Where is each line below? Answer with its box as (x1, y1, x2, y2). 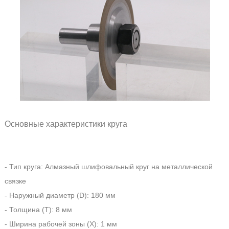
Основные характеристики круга (4, 119, 223, 128)
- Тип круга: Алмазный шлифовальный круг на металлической (4, 162, 213, 171)
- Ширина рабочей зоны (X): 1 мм (4, 219, 117, 228)
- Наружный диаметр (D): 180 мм (4, 191, 116, 199)
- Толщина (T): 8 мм (4, 205, 72, 214)
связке (4, 176, 26, 185)
